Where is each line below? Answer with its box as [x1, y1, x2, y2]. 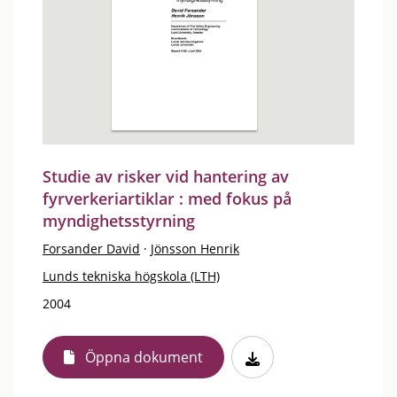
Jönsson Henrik [151, 240, 239, 257]
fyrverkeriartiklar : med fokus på [43, 188, 292, 209]
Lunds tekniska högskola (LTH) [43, 268, 220, 284]
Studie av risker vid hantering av [43, 166, 289, 187]
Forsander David [43, 240, 140, 257]
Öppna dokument [85, 347, 203, 367]
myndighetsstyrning [43, 210, 195, 231]
